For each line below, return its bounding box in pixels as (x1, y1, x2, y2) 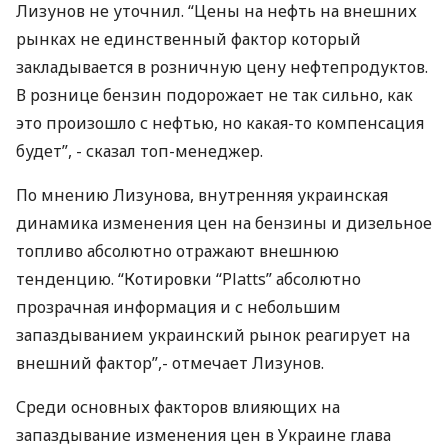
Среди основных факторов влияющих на (16, 396, 340, 418)
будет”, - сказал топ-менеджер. (16, 140, 263, 162)
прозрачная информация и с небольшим (16, 296, 341, 318)
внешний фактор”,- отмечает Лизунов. (16, 352, 324, 374)
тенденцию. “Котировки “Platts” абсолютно (16, 268, 361, 290)
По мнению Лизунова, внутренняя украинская (16, 184, 388, 206)
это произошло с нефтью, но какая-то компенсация (16, 112, 424, 134)
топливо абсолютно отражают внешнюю (16, 240, 339, 262)
